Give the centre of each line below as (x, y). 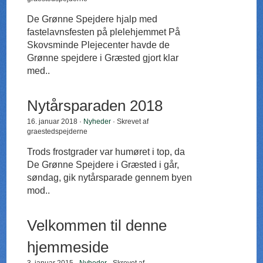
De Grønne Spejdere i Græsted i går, (103, 165)
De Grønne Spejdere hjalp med (92, 19)
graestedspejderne (58, 132)
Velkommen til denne (97, 226)
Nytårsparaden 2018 (95, 106)
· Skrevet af (130, 122)
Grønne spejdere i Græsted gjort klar (103, 58)
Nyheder (97, 122)
